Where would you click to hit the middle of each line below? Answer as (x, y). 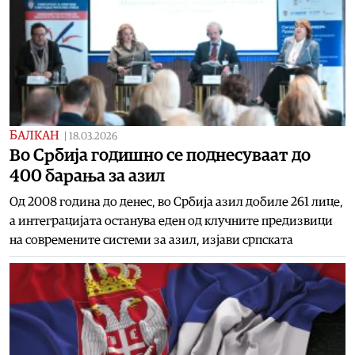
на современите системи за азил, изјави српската (151, 240)
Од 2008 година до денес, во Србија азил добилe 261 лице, (176, 202)
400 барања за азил (87, 176)
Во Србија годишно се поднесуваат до (160, 155)
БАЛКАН (34, 135)
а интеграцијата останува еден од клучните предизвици (171, 221)
